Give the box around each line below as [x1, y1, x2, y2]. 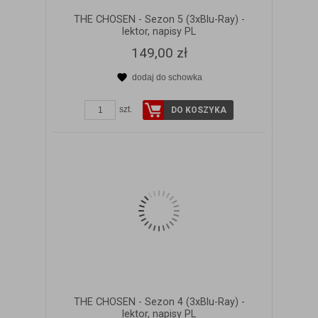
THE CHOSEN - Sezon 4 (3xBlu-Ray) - [73, 295, 245, 308]
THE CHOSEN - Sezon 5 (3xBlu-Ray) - [73, 13, 245, 26]
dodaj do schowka [131, 72, 202, 82]
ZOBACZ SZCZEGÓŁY [115, 84, 221, 97]
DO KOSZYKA [171, 104, 226, 115]
